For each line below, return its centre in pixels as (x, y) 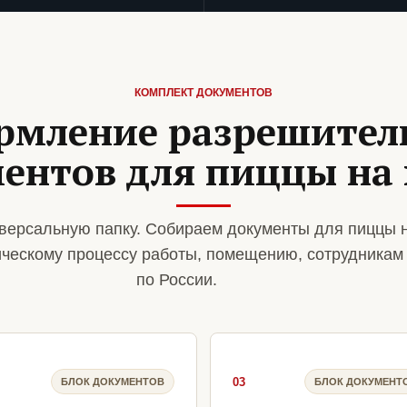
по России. (176, 280)
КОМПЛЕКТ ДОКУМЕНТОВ (203, 93)
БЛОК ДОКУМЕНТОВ (113, 381)
